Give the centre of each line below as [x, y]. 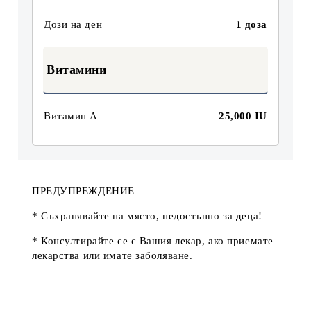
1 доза [251, 24]
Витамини [77, 69]
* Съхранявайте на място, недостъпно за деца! [149, 216]
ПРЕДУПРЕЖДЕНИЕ [83, 191]
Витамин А [71, 116]
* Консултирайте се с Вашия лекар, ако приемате [153, 241]
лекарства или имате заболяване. [112, 255]
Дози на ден [73, 24]
